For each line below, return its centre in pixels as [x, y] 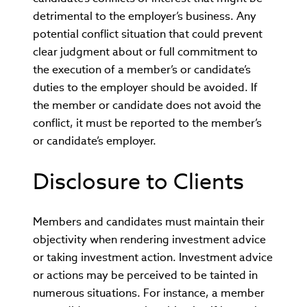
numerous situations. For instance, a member [149, 293]
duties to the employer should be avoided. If [145, 87]
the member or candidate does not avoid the [147, 105]
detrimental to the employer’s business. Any [145, 16]
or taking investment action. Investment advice [153, 257]
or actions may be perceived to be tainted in [145, 275]
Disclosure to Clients [138, 181]
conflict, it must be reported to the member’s [147, 123]
